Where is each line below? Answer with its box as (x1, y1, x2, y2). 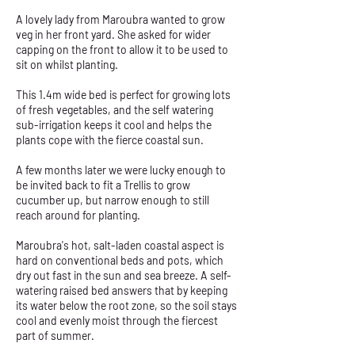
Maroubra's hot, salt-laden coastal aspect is (16, 239, 224, 252)
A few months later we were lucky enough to (16, 163, 226, 177)
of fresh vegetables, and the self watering (16, 103, 213, 116)
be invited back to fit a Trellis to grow (16, 178, 190, 192)
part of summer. (16, 329, 94, 342)
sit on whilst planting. (16, 58, 118, 71)
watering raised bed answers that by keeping (16, 284, 227, 297)
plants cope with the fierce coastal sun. (16, 133, 204, 147)
